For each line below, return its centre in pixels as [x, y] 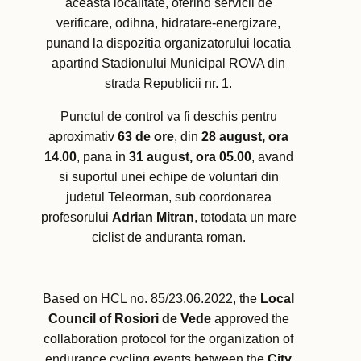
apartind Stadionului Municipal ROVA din [168, 64]
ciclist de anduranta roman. [168, 238]
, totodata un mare [245, 218]
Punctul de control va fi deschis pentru [168, 117]
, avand [272, 157]
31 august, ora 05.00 [190, 157]
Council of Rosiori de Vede [129, 319]
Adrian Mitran [153, 218]
